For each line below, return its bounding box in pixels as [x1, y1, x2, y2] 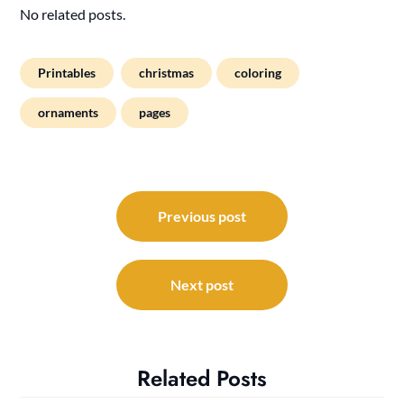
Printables [38, 64, 96, 80]
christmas [139, 64, 195, 80]
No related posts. [20, 5, 126, 23]
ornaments [38, 104, 99, 120]
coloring [234, 64, 282, 80]
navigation [19, 207, 122, 239]
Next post [170, 275, 234, 293]
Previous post [158, 207, 246, 225]
